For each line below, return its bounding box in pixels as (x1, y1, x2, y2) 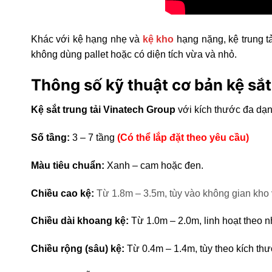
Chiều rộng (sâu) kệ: (30, 243, 124, 254)
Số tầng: (30, 132, 70, 143)
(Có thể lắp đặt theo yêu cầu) (117, 132, 249, 143)
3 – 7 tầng (69, 132, 117, 143)
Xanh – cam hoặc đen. (104, 160, 203, 171)
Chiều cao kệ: (30, 188, 94, 199)
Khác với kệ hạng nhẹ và (30, 33, 143, 44)
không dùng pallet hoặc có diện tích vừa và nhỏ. (30, 49, 237, 59)
